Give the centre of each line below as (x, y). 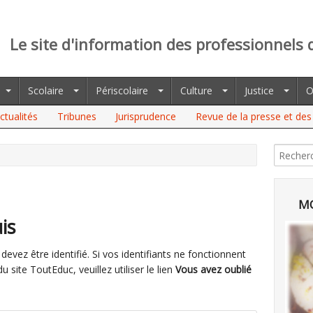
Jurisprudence (146, 116)
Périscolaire (122, 90)
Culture (196, 90)
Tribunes (77, 116)
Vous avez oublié (213, 269)
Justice (259, 90)
